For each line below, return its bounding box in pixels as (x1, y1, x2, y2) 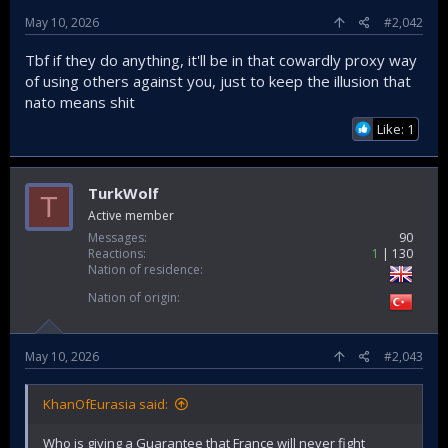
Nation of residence (88, 261, 200, 278)
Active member (88, 207, 174, 224)
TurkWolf (88, 183, 159, 203)
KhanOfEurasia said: (43, 395, 168, 413)
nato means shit (25, 92, 135, 112)
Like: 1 (377, 120, 414, 138)
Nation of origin (88, 289, 177, 306)
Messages (88, 229, 144, 246)
